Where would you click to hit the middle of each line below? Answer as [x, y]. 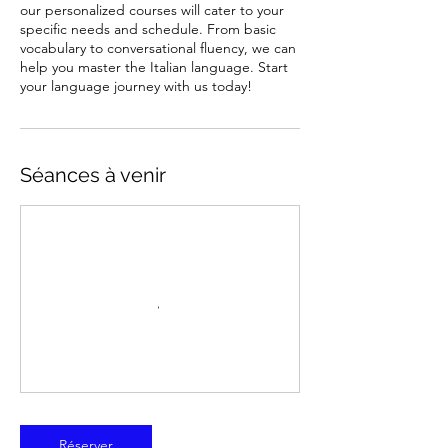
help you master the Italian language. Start [154, 67]
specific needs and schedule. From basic [148, 29]
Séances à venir [93, 175]
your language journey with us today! [136, 86]
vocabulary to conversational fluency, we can [158, 48]
